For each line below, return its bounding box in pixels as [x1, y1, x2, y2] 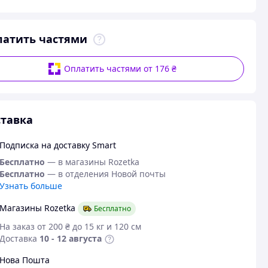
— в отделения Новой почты [47, 168, 166, 179]
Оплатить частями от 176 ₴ [64, 63, 177, 74]
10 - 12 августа [39, 233, 102, 244]
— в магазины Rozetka [47, 156, 139, 167]
